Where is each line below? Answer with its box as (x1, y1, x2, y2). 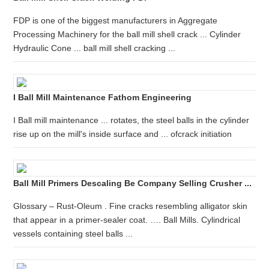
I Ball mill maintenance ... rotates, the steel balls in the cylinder (13, 115, 250, 125)
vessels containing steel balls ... (13, 229, 133, 238)
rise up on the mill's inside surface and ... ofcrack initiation (13, 129, 232, 139)
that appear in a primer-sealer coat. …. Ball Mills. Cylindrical (13, 215, 241, 225)
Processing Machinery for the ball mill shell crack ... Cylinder (13, 29, 241, 39)
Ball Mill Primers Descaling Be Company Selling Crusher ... (13, 178, 252, 188)
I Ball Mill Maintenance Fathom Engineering (13, 92, 192, 102)
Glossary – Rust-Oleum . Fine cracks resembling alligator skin (13, 201, 248, 211)
